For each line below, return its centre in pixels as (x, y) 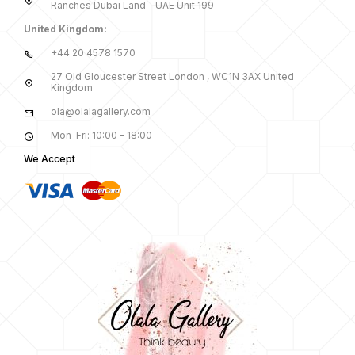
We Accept (50, 159)
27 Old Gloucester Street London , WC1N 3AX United (172, 77)
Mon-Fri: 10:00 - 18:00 (101, 136)
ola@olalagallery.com (100, 112)
